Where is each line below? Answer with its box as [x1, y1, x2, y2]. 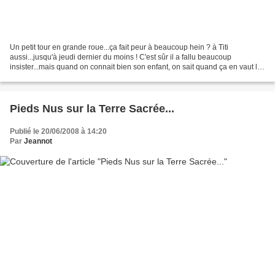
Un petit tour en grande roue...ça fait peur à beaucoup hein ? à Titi [10, 42, 228, 52]
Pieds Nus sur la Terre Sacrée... [10, 102, 174, 115]
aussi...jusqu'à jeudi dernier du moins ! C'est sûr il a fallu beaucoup [10, 52, 231, 61]
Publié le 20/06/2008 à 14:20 [10, 126, 107, 136]
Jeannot [24, 136, 52, 145]
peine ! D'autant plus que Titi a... [10, 72, 116, 81]
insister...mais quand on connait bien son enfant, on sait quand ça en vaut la [10, 62, 261, 71]
